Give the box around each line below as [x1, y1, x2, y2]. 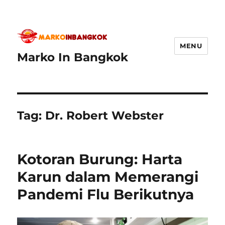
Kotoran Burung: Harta [17, 150, 183, 168]
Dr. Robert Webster [45, 108, 164, 123]
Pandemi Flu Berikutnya [17, 185, 194, 203]
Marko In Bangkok [17, 50, 129, 64]
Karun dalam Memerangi [17, 168, 199, 185]
